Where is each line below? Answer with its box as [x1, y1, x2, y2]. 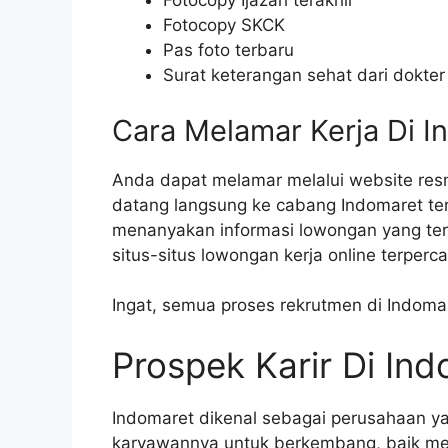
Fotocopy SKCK [163, 15, 285, 36]
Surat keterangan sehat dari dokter [163, 65, 445, 86]
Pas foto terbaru [163, 40, 294, 61]
